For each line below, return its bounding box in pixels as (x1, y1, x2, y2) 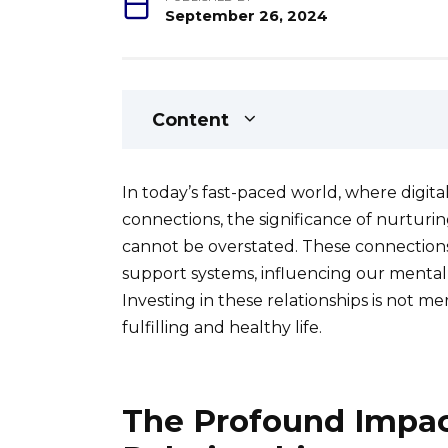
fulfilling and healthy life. (122, 318, 322, 338)
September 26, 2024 (165, 7, 329, 26)
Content (152, 109, 229, 131)
